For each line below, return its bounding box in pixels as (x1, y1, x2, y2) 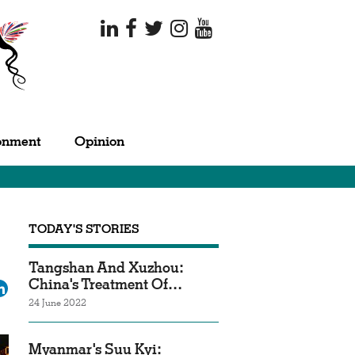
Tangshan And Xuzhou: (29, 258, 184, 277)
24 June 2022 (29, 296, 86, 308)
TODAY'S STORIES (29, 221, 139, 236)
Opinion (74, 132, 124, 150)
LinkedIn (8, 277, 54, 294)
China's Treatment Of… (29, 275, 182, 293)
